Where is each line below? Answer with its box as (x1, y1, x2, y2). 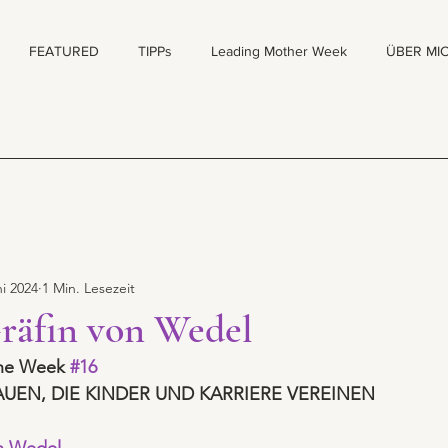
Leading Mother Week (210, 43, 347, 59)
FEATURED (28, 43, 99, 59)
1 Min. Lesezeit (42, 278, 135, 297)
